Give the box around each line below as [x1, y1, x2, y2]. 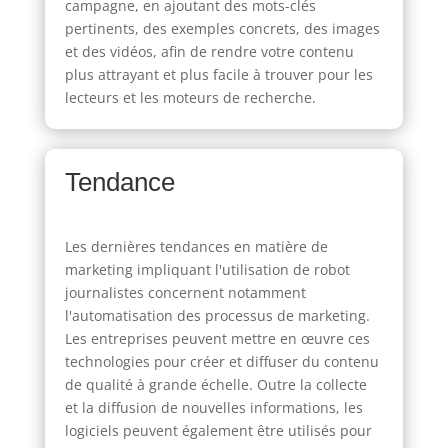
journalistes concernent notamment [64, 282, 306, 302]
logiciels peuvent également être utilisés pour [64, 420, 372, 440]
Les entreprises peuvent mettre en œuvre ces [64, 328, 370, 348]
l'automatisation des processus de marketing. [64, 305, 370, 325]
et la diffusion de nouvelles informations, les [64, 397, 363, 417]
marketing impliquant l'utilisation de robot [64, 259, 350, 279]
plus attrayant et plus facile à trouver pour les [64, 64, 373, 84]
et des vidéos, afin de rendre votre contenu [64, 41, 354, 61]
